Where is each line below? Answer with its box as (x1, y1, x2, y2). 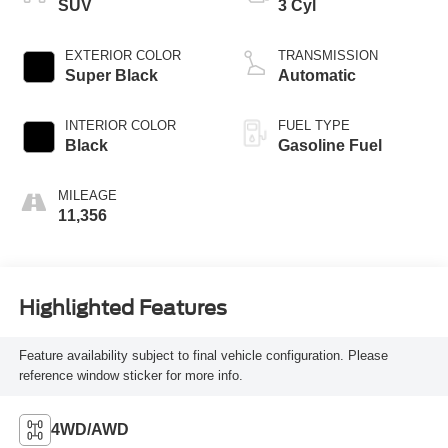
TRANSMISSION (278, 48, 378, 64)
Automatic (278, 67, 356, 85)
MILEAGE (57, 188, 117, 204)
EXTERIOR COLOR (64, 48, 181, 64)
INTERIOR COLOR (64, 118, 176, 134)
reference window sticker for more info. (18, 368, 243, 384)
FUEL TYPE (278, 118, 350, 134)
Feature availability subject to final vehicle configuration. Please (18, 348, 388, 364)
